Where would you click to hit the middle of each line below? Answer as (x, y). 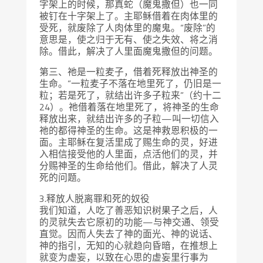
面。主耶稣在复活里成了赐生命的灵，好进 (129, 142)
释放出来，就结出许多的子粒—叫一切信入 (129, 119)
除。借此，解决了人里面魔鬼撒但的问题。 (129, 51)
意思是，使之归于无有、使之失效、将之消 (129, 39)
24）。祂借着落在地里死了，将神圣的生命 (129, 107)
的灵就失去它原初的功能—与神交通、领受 (129, 222)
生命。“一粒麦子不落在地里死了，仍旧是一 (131, 84)
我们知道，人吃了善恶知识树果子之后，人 (129, 210)
